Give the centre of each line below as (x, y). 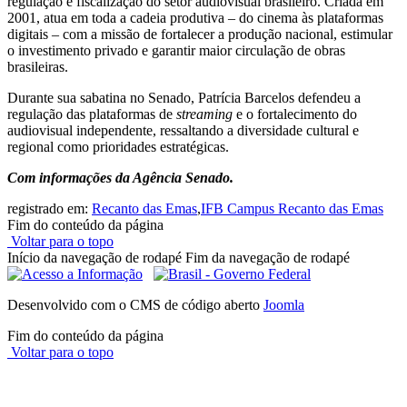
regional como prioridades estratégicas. (118, 147)
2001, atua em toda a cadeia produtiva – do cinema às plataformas (195, 18)
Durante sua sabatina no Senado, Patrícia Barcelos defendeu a (184, 98)
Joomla (284, 305)
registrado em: (50, 209)
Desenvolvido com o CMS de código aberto (135, 305)
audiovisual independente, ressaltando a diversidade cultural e (183, 131)
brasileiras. (38, 67)
